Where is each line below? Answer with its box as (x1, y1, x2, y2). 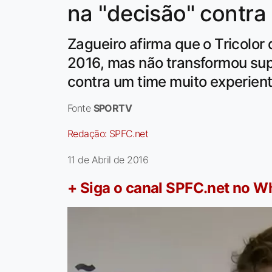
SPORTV (93, 102, 132, 115)
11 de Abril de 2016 (67, 154, 148, 166)
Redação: (67, 127, 109, 140)
